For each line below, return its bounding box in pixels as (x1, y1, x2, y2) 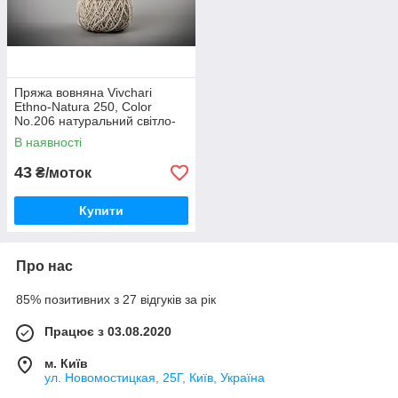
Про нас (16, 259, 73, 274)
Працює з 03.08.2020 (44, 324, 171, 338)
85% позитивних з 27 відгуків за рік (16, 292, 216, 306)
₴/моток (32, 165, 92, 180)
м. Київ (44, 356, 88, 370)
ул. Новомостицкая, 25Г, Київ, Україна (44, 370, 265, 385)
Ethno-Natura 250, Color (14, 99, 152, 114)
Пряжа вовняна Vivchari (14, 85, 152, 99)
